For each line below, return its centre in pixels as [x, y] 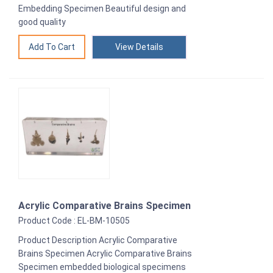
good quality [42, 22]
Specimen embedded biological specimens [102, 267]
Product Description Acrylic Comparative [98, 240]
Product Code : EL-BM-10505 [74, 220]
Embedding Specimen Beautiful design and [102, 8]
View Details [139, 47]
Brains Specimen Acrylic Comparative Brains [105, 253]
